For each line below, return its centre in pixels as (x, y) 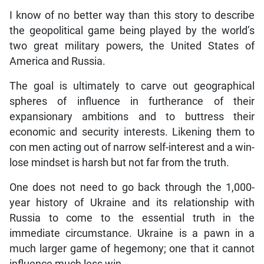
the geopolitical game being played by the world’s (132, 31)
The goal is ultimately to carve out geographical (132, 86)
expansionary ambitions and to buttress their (132, 117)
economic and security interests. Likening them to (132, 132)
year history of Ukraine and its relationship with (132, 203)
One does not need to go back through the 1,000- (132, 188)
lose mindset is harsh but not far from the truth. (119, 163)
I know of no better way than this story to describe (132, 16)
